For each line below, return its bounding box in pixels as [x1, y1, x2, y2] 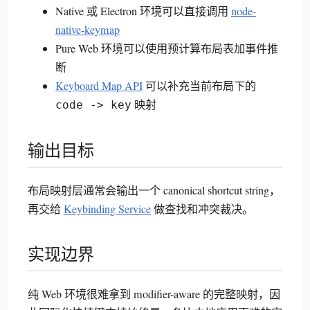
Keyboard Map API [55, 78, 143, 94]
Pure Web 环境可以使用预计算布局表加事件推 [55, 41, 278, 57]
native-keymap [55, 22, 120, 38]
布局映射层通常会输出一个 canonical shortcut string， [28, 182, 280, 198]
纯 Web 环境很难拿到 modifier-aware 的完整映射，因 [28, 286, 280, 302]
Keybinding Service [64, 201, 151, 217]
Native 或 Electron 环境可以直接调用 [55, 3, 231, 19]
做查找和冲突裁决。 [151, 201, 253, 217]
